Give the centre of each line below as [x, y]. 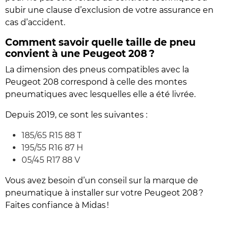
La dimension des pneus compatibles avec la [97, 70]
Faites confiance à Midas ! [57, 205]
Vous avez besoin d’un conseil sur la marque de [102, 181]
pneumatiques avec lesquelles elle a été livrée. [100, 94]
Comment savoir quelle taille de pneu [100, 43]
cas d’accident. [35, 23]
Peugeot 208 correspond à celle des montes [96, 82]
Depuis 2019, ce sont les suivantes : [76, 115]
